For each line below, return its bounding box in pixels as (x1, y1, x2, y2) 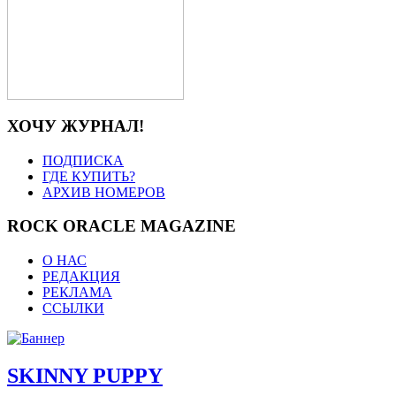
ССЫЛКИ (42, 301, 104, 316)
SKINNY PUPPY (7, 364, 163, 388)
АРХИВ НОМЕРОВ (42, 184, 165, 200)
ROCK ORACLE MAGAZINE (7, 217, 236, 236)
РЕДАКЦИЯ (42, 269, 120, 285)
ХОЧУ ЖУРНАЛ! (7, 116, 144, 135)
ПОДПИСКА (42, 152, 124, 168)
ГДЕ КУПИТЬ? (42, 168, 135, 184)
